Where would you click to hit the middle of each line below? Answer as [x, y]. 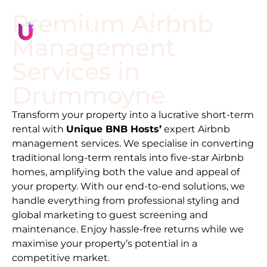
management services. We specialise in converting [133, 143]
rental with [39, 129]
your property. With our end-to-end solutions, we [128, 186]
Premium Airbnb [113, 24]
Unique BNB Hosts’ [114, 129]
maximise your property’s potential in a [105, 243]
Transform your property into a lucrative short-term [133, 114]
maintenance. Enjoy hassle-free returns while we [128, 229]
